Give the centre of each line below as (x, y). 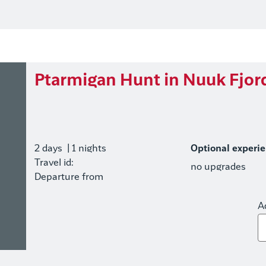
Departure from (69, 177)
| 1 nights (85, 149)
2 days (48, 149)
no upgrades (218, 167)
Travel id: (54, 163)
